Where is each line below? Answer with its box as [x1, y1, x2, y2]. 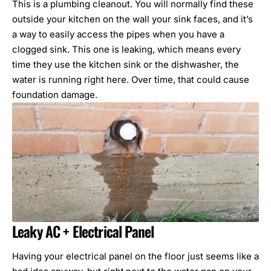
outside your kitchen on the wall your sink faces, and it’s [12, 13, 253, 25]
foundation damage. [12, 88, 97, 100]
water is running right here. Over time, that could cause [12, 73, 249, 85]
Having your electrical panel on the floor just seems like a [12, 250, 259, 263]
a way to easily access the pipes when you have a [12, 28, 224, 40]
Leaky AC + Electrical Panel [12, 220, 154, 242]
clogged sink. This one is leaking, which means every [12, 43, 241, 55]
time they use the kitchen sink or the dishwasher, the [12, 58, 239, 70]
